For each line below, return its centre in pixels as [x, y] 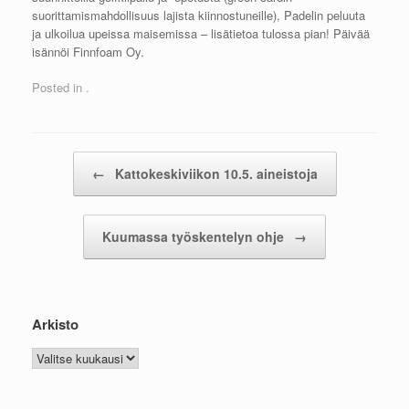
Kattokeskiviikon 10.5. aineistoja [214, 174]
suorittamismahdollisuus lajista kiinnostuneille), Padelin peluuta [199, 15]
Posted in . [61, 88]
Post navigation [73, 161]
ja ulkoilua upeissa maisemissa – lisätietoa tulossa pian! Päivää [201, 33]
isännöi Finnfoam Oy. [88, 51]
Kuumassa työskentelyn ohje [195, 237]
